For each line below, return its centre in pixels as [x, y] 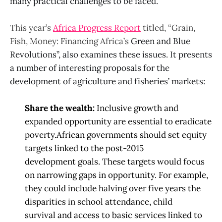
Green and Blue [161, 41]
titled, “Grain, [168, 28]
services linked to [168, 215]
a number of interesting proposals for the [90, 68]
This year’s [31, 28]
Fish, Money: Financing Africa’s [70, 41]
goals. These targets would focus [141, 162]
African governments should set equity [132, 135]
